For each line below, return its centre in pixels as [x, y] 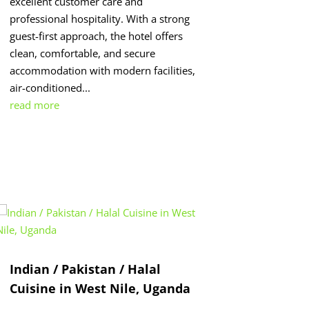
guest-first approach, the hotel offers [96, 36]
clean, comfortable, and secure [82, 53]
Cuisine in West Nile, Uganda [100, 288]
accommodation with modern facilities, [102, 70]
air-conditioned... [50, 87]
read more [34, 104]
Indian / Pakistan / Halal [85, 269]
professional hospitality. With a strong [99, 18]
